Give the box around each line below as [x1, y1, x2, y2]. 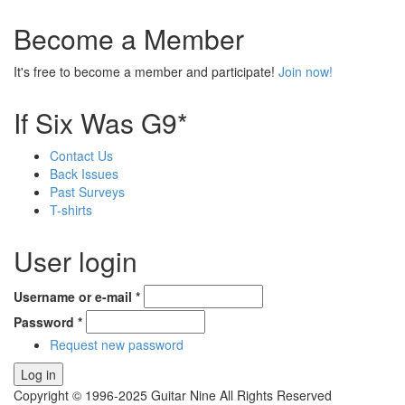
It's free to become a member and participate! [14, 62, 278, 81]
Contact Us [50, 146, 113, 165]
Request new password [50, 335, 184, 354]
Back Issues [50, 165, 118, 184]
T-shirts [50, 201, 92, 220]
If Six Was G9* [14, 103, 188, 143]
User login [14, 241, 137, 281]
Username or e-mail [14, 287, 136, 306]
